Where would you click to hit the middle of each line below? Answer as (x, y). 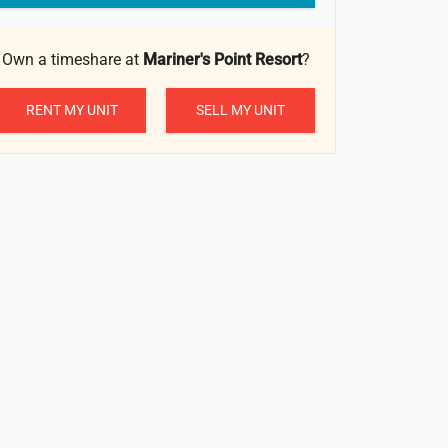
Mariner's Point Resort (222, 60)
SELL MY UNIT (240, 109)
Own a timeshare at (72, 60)
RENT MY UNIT (71, 109)
